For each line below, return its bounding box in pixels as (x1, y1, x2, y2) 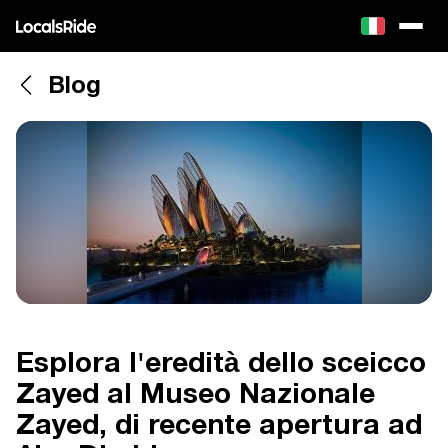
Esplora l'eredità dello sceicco (16, 352, 426, 378)
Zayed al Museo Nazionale (16, 383, 375, 409)
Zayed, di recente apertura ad (16, 414, 422, 440)
